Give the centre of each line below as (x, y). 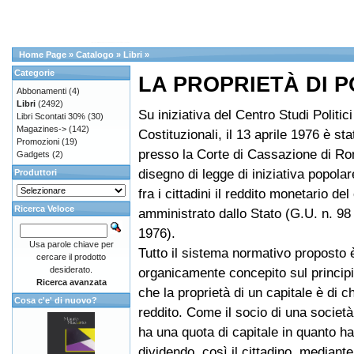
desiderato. (71, 269)
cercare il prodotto (71, 257)
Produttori (36, 172)
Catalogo (95, 55)
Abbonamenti (41, 91)
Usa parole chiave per (71, 244)
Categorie (34, 73)
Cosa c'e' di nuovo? (56, 300)
